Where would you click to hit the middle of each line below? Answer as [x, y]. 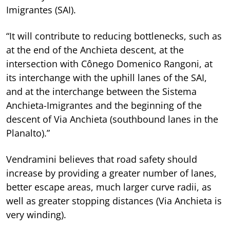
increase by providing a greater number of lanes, [111, 173]
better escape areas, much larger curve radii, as [109, 187]
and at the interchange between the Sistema [101, 91]
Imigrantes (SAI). [41, 9]
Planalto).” [28, 133]
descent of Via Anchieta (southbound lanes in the [112, 119]
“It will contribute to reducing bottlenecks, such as [114, 36]
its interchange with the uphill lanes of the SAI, [107, 77]
